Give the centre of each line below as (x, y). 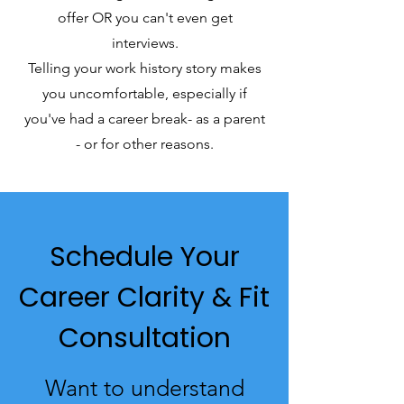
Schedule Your (144, 257)
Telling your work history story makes (145, 68)
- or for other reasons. (145, 144)
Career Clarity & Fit (144, 298)
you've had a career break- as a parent (145, 119)
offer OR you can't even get (145, 18)
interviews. (145, 43)
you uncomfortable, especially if (145, 93)
